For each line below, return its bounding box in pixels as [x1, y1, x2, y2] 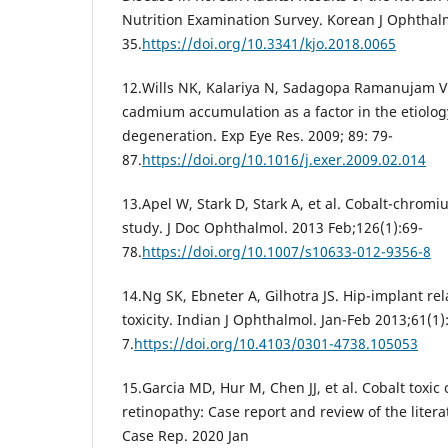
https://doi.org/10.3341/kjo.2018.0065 [142, 34, 396, 54]
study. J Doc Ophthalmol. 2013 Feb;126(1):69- [122, 218, 423, 238]
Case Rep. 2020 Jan [122, 426, 249, 446]
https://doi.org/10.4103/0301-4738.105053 [134, 334, 418, 354]
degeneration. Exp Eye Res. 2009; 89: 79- [122, 126, 393, 146]
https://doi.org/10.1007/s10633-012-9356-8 [142, 242, 431, 262]
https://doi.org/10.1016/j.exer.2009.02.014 [142, 150, 426, 170]
